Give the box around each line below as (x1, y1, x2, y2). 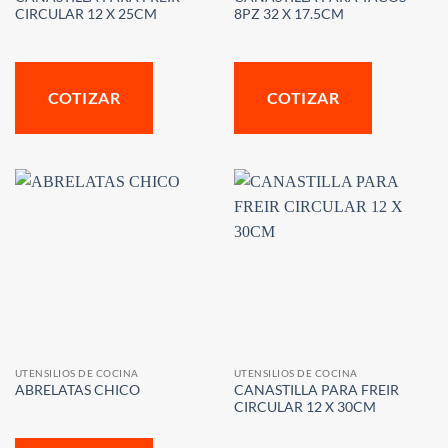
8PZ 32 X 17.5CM (233, 6, 347, 23)
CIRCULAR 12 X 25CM (14, 6, 160, 23)
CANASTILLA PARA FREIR (233, 381, 399, 398)
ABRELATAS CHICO (14, 382, 146, 399)
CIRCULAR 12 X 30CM (233, 398, 379, 415)
